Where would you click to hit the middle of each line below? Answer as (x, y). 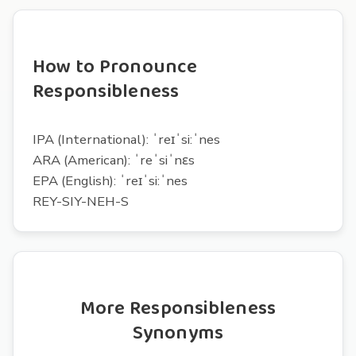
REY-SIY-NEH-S (81, 201)
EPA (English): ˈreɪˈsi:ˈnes (110, 180)
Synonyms (178, 333)
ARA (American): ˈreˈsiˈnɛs (114, 160)
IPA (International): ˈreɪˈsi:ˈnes (126, 139)
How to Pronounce (115, 67)
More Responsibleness (178, 308)
